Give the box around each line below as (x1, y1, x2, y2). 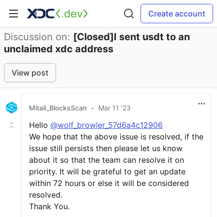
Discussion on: (4, 31, 73, 43)
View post (12, 68, 48, 77)
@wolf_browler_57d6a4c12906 (50, 120, 163, 130)
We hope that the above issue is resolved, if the (29, 132, 203, 141)
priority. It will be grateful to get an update (29, 167, 186, 176)
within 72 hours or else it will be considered (29, 178, 189, 188)
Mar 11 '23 (98, 103, 131, 112)
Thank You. (29, 201, 70, 211)
